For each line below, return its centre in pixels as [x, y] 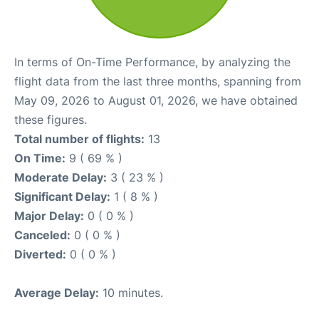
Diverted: [40, 254]
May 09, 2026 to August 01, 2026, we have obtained [156, 100]
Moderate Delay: [61, 177]
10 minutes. [131, 293]
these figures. [51, 120]
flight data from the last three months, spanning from [158, 81]
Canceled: [42, 235]
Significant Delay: [62, 197]
